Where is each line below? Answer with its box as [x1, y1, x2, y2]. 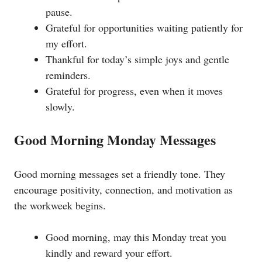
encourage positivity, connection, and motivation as [14, 182, 233, 196]
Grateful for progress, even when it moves [46, 83, 223, 98]
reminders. [46, 67, 91, 82]
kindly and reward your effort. [46, 245, 173, 260]
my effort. [46, 36, 87, 50]
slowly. [46, 99, 75, 113]
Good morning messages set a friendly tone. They [14, 166, 225, 181]
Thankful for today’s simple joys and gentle [46, 51, 229, 66]
